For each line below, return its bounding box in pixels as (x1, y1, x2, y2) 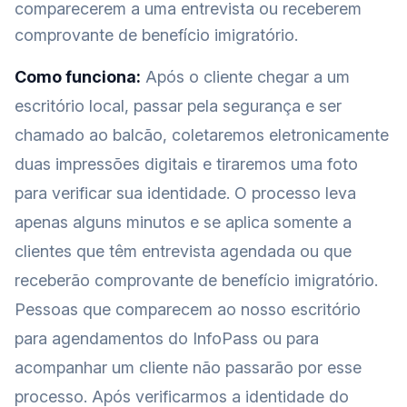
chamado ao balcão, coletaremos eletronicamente (15, 125, 389, 145)
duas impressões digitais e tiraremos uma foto (15, 154, 358, 174)
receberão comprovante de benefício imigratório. (15, 271, 378, 291)
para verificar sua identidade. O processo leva (15, 184, 356, 203)
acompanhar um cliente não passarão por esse (15, 358, 362, 378)
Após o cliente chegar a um (141, 67, 350, 87)
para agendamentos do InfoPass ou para (15, 329, 319, 349)
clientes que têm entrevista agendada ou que (15, 242, 352, 262)
